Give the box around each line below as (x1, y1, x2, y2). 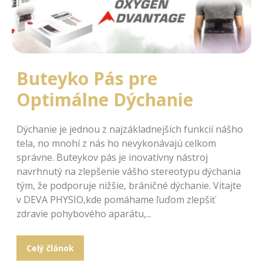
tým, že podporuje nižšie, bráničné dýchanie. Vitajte (16, 178, 241, 192)
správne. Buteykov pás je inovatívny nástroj (16, 150, 208, 164)
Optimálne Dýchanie (16, 87, 193, 112)
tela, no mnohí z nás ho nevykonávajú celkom (16, 136, 216, 150)
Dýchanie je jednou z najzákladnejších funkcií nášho (16, 122, 243, 136)
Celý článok (26, 242, 74, 254)
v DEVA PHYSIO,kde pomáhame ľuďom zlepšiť (16, 193, 215, 206)
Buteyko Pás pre (16, 66, 157, 90)
